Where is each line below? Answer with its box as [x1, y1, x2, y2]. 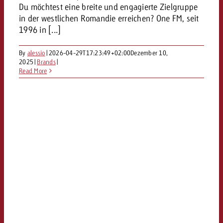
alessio [27, 49, 45, 57]
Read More [19, 67, 47, 75]
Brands [37, 58, 56, 66]
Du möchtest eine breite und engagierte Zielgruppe [19, 1, 198, 12]
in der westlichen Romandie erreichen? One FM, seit [19, 13, 199, 23]
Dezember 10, [130, 49, 168, 57]
